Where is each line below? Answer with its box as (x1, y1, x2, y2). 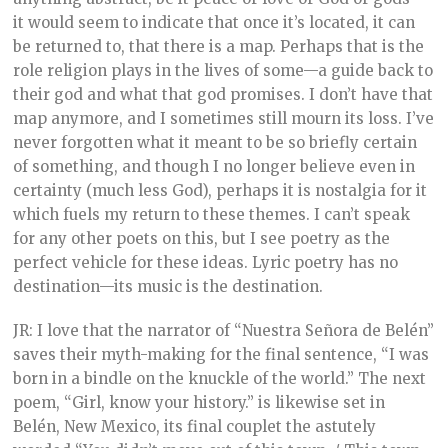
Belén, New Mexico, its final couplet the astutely (13, 417, 377, 437)
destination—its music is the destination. (13, 277, 324, 297)
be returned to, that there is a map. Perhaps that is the (13, 37, 425, 57)
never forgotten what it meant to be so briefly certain (13, 133, 418, 153)
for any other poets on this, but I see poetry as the (13, 229, 391, 249)
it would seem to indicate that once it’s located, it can (13, 13, 416, 33)
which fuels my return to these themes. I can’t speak (13, 205, 411, 225)
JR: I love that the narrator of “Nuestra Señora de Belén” (13, 321, 435, 341)
